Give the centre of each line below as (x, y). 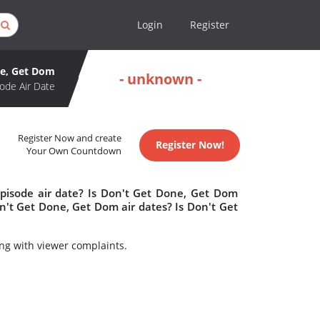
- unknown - (160, 79)
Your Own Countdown (74, 151)
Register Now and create (70, 139)
